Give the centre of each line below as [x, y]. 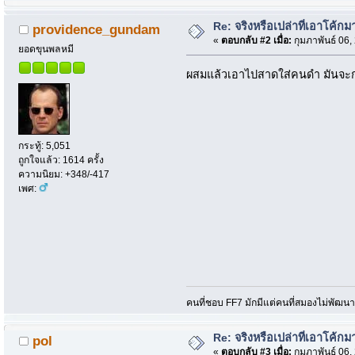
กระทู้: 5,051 [45, 145]
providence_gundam [96, 29]
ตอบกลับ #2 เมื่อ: [256, 41]
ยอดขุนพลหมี [46, 49]
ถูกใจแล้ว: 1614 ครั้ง [61, 160]
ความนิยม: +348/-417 [64, 174]
